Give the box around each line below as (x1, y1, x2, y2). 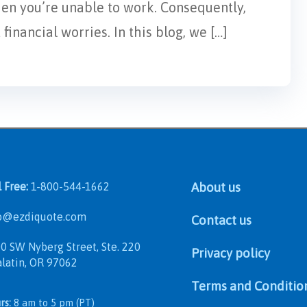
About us (191, 180, 241, 195)
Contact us (191, 212, 251, 228)
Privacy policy (191, 245, 270, 260)
